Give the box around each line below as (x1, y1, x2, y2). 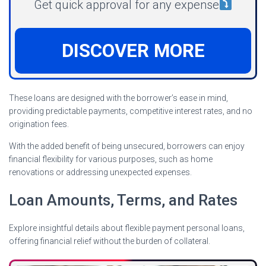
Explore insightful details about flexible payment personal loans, (9, 223, 245, 233)
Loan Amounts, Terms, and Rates (9, 191, 237, 210)
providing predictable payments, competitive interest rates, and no (9, 106, 252, 116)
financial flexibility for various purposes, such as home (9, 154, 213, 164)
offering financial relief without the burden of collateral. (9, 236, 210, 246)
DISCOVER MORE (61, 40, 205, 62)
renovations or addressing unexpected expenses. (9, 167, 192, 178)
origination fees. (9, 119, 69, 129)
